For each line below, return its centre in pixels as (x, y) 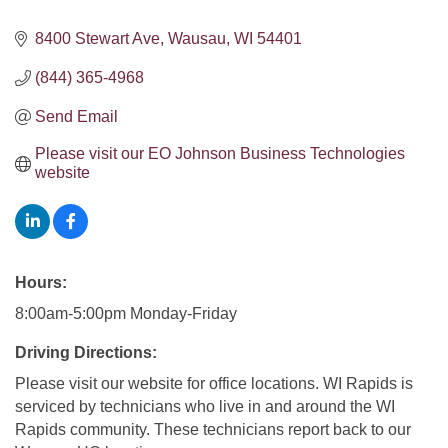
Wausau (197, 39)
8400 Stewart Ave (97, 39)
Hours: (41, 283)
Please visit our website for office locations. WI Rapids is (214, 384)
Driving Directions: (86, 353)
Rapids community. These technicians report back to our (213, 430)
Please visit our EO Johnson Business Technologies (220, 154)
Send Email (76, 117)
